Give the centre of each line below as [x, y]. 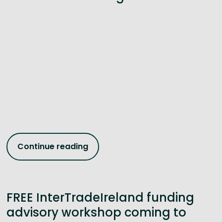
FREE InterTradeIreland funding [100, 197]
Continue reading [53, 147]
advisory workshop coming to [96, 212]
